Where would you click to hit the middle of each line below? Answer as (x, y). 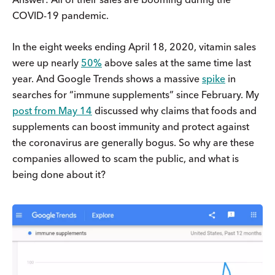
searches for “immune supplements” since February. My (136, 94)
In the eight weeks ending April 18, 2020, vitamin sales (134, 46)
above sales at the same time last (176, 62)
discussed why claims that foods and (174, 110)
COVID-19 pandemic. (60, 15)
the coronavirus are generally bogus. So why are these (133, 142)
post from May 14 (52, 110)
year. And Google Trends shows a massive (107, 78)
